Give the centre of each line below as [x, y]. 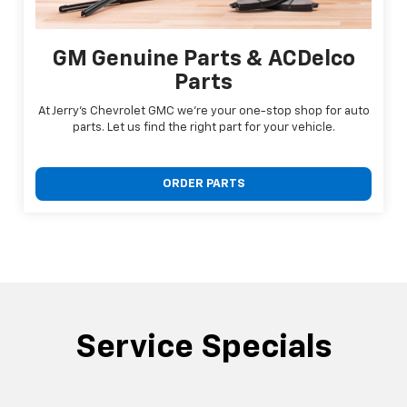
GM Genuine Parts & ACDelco [203, 59]
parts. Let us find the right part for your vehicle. [203, 127]
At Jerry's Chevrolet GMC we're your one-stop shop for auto [203, 111]
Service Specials [203, 347]
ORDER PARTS [203, 184]
